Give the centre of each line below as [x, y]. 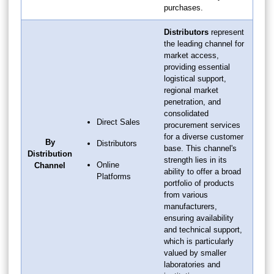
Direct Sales [118, 122]
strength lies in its [195, 160]
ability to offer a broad [202, 171]
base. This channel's [200, 148]
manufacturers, [191, 206]
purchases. [183, 7]
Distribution [50, 154]
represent [226, 32]
